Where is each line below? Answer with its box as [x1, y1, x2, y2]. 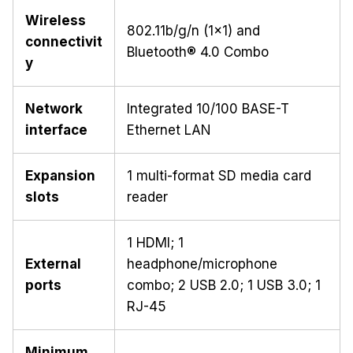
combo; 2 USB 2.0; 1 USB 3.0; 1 [127, 277, 321, 294]
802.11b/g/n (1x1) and [127, 23, 260, 39]
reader [127, 189, 168, 206]
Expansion [25, 168, 95, 184]
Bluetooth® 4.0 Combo [127, 44, 269, 61]
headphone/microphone [127, 256, 277, 273]
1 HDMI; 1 [127, 235, 184, 251]
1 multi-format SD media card [127, 168, 311, 184]
